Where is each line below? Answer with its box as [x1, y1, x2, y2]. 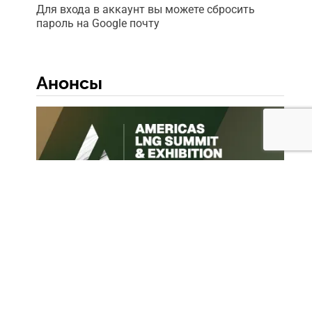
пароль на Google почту [36, 17, 159, 31]
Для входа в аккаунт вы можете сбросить [36, 3, 255, 17]
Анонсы [36, 72, 102, 94]
